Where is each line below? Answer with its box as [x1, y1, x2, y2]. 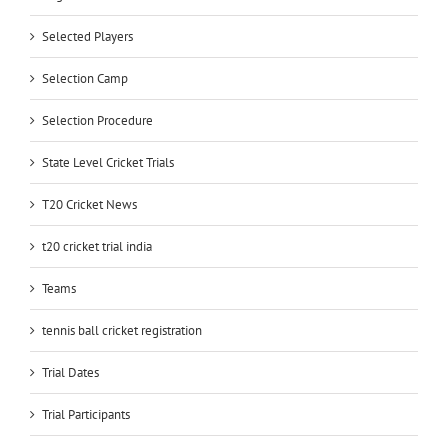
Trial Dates [42, 363, 99, 381]
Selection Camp [42, 69, 128, 87]
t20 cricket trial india [42, 237, 152, 255]
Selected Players [42, 27, 133, 45]
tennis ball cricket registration [42, 321, 202, 339]
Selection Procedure [42, 111, 153, 129]
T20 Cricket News [42, 195, 137, 213]
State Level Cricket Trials [42, 153, 174, 171]
